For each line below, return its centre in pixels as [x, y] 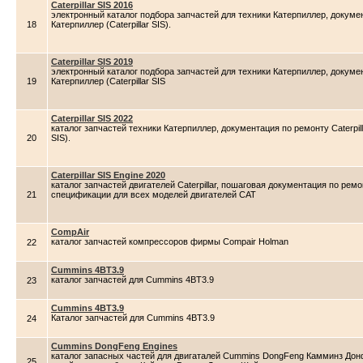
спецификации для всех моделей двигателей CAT [154, 194]
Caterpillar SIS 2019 [92, 62]
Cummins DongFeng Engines [114, 346]
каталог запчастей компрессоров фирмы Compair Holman [170, 241]
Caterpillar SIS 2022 [92, 118]
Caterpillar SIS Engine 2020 [108, 175]
